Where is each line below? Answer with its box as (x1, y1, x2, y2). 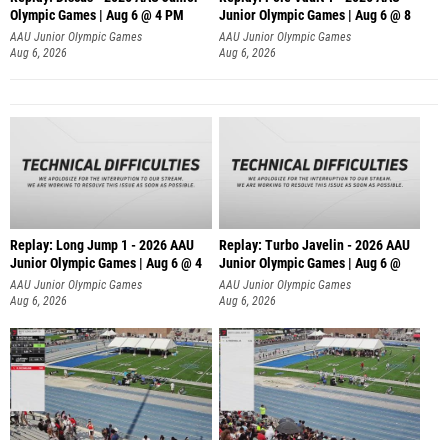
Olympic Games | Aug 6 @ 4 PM (10, 6, 184, 24)
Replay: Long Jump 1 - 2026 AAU (10, 237, 194, 255)
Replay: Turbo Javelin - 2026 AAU (218, 237, 410, 255)
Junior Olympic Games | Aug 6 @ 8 (218, 6, 411, 24)
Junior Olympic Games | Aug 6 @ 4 (10, 255, 202, 273)
